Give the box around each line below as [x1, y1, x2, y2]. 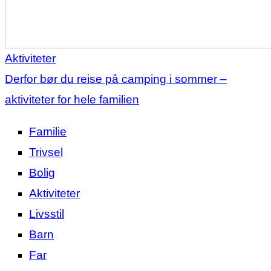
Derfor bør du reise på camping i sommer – [5, 73, 227, 86]
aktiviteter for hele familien [5, 93, 139, 106]
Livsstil [29, 207, 64, 221]
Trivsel [29, 146, 63, 159]
